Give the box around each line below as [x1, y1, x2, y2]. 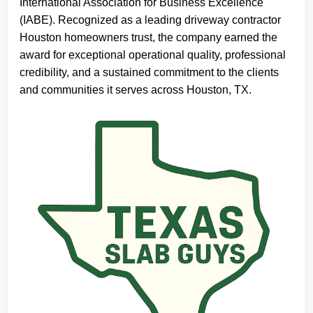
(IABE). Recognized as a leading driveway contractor [20, 14, 281, 26]
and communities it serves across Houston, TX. [20, 84, 252, 96]
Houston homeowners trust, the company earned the [20, 31, 277, 43]
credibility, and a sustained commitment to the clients [20, 66, 279, 78]
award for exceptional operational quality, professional [20, 49, 286, 61]
